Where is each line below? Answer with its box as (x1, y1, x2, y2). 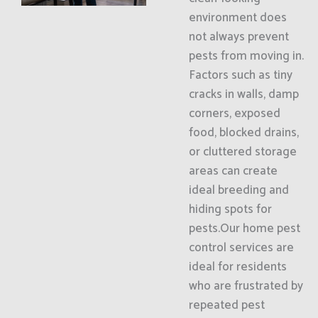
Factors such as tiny (188, 65, 292, 85)
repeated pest (188, 295, 265, 315)
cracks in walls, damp (188, 84, 299, 104)
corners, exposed (188, 104, 280, 124)
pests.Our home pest (188, 219, 300, 238)
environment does (188, 8, 287, 28)
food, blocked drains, (188, 123, 299, 143)
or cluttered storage (188, 142, 297, 162)
